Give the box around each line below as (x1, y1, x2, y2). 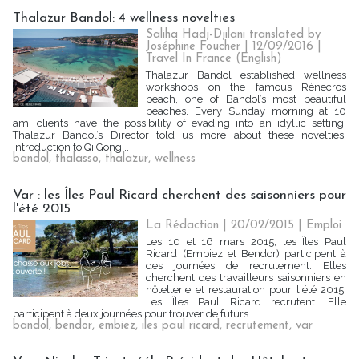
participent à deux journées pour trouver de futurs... (13, 308, 256, 320)
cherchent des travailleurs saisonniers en (146, 272, 346, 284)
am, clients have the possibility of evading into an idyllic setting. (13, 117, 346, 129)
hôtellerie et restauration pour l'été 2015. (146, 284, 346, 296)
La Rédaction (146, 220, 220, 232)
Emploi (306, 220, 342, 232)
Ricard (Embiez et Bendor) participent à (146, 248, 346, 260)
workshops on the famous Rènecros (146, 81, 346, 93)
